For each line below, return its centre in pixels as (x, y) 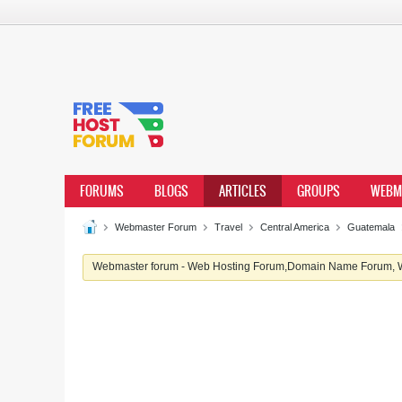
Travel (228, 227)
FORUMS (102, 191)
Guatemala (371, 227)
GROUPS (319, 191)
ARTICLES (243, 191)
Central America (295, 227)
